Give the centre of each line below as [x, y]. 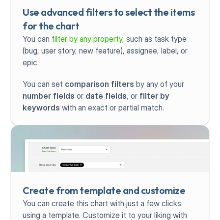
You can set [44, 84]
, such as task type [155, 39]
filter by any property [87, 39]
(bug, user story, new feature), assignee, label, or [105, 50]
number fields [49, 96]
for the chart [51, 26]
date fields [106, 96]
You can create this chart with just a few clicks [102, 203]
